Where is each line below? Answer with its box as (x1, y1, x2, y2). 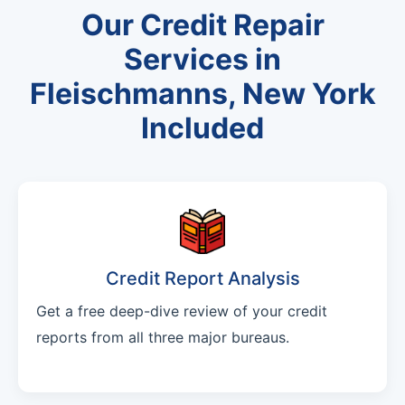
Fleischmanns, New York (29, 76, 376, 112)
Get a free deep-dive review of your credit (36, 302, 327, 321)
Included (141, 110, 264, 146)
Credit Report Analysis (105, 268, 300, 290)
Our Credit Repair (80, 7, 325, 43)
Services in (124, 42, 281, 78)
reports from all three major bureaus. (36, 328, 289, 347)
